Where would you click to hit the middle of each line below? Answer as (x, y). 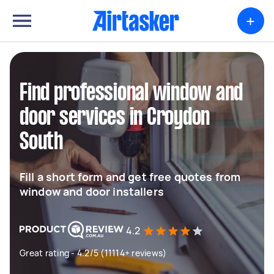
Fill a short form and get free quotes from (130, 177)
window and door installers (92, 191)
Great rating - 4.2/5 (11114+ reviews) (93, 253)
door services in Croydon (115, 118)
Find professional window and (131, 94)
